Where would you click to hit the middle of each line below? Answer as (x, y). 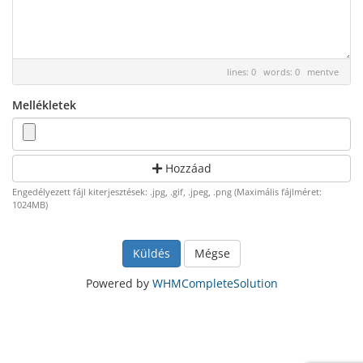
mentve (323, 72)
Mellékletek (44, 105)
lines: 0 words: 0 (267, 72)
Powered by (119, 283)
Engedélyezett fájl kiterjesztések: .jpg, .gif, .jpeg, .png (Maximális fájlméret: (167, 192)
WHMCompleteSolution (215, 283)
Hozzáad (186, 168)
